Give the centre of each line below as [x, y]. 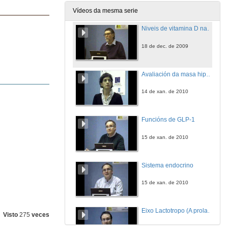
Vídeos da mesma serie [105, 11]
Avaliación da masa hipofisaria [209, 74]
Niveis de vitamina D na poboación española [210, 28]
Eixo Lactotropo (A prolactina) [211, 211]
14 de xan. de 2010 [165, 92]
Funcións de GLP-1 [168, 120]
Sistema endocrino [167, 165]
